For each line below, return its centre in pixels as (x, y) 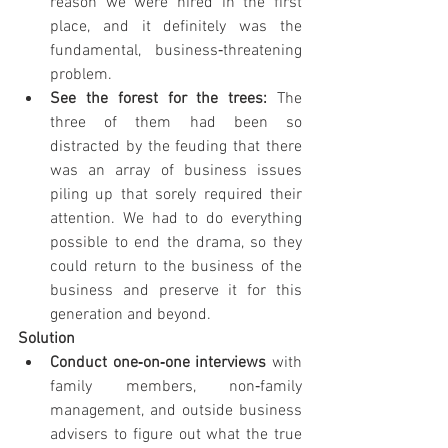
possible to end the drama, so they (176, 242)
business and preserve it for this (176, 290)
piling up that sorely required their (176, 194)
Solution (46, 338)
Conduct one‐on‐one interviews (161, 362)
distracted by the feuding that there (176, 146)
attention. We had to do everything (176, 218)
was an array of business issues (176, 170)
